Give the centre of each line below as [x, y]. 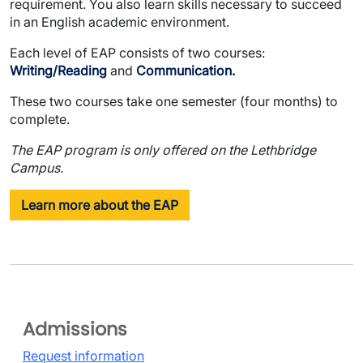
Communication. [186, 71]
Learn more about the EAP [100, 205]
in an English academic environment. [120, 22]
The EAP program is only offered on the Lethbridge [163, 150]
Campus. [36, 168]
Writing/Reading [58, 71]
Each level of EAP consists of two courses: [137, 53]
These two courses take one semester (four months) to [174, 102]
